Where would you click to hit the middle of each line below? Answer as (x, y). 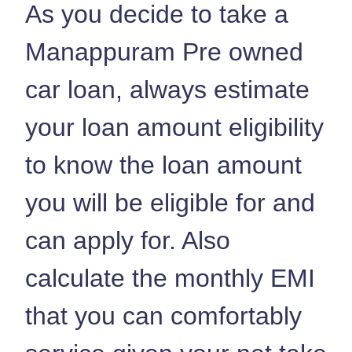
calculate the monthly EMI (170, 278)
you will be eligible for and (170, 202)
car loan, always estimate (167, 89)
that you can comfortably (163, 315)
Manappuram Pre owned (164, 51)
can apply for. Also (128, 240)
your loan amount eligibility (174, 127)
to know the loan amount (163, 165)
